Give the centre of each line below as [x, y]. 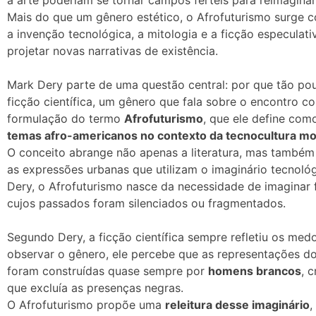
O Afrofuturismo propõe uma [86, 304]
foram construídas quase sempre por [108, 271]
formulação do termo [66, 118]
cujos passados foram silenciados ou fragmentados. [146, 203]
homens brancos [255, 271]
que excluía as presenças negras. [95, 287]
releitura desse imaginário [237, 304]
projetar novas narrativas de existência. [113, 50]
